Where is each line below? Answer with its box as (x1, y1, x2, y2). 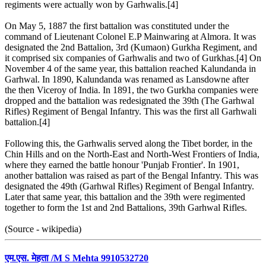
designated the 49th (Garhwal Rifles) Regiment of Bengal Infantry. (5, 180, 254, 191)
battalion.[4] (5, 116, 50, 127)
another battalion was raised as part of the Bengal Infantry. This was (5, 170, 258, 180)
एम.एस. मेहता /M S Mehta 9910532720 (5, 253, 148, 264)
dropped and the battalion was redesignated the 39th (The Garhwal (5, 95, 254, 106)
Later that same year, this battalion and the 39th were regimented (5, 191, 245, 202)
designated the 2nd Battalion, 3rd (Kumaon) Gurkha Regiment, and (5, 42, 257, 52)
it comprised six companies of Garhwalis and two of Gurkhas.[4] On (5, 52, 261, 63)
